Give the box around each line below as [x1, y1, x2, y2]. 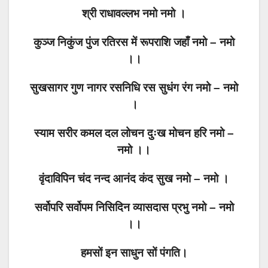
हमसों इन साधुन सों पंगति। [80, 246, 188, 260]
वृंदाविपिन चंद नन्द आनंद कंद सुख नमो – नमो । [39, 172, 229, 185]
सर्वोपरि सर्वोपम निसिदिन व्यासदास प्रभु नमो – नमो [34, 201, 234, 214]
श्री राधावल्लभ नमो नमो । [82, 7, 186, 20]
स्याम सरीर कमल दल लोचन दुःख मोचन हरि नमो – [34, 127, 234, 140]
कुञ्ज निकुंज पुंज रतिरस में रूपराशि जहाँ [33, 36, 192, 49]
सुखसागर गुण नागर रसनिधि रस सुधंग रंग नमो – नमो [30, 81, 238, 95]
